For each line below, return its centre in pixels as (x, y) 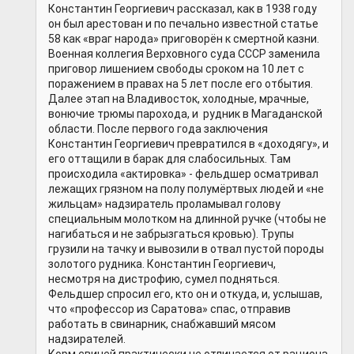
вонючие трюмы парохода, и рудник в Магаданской (185, 114)
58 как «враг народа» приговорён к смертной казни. (184, 39)
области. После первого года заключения (158, 129)
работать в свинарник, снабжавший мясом (162, 324)
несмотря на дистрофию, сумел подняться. (164, 279)
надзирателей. (90, 339)
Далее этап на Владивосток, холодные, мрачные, (179, 99)
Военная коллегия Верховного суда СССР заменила (184, 54)
